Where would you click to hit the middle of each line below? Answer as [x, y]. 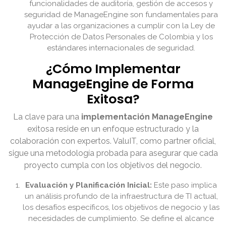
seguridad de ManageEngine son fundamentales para [121, 15]
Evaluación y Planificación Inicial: [89, 185]
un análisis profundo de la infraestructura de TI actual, [121, 196]
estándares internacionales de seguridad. [121, 48]
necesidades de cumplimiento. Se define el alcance [121, 219]
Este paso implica [184, 185]
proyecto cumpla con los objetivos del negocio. [113, 165]
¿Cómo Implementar [113, 69]
